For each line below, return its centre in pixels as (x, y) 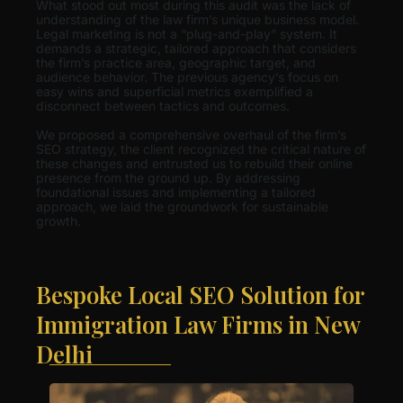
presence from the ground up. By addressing (168, 177)
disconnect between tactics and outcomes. (163, 105)
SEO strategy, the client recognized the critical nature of (201, 148)
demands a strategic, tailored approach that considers (196, 48)
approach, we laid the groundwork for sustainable (182, 206)
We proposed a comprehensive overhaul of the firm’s (191, 134)
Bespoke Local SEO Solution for (200, 294)
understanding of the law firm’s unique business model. (197, 19)
